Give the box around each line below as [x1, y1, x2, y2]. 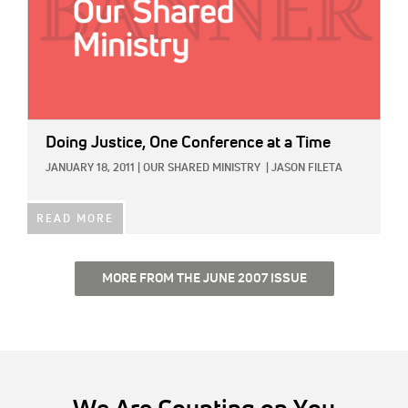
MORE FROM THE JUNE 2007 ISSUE [101, 272, 307, 286]
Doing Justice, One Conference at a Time [46, 135, 331, 152]
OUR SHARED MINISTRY [143, 163, 260, 175]
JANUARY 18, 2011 [46, 163, 135, 175]
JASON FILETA [271, 163, 342, 175]
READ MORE [36, 214, 114, 226]
